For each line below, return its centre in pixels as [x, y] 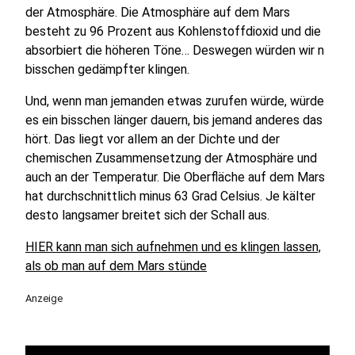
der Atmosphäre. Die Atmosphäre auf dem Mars [158, 12]
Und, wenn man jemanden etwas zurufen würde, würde [175, 101]
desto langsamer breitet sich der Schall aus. [149, 215]
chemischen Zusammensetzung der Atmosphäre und [171, 158]
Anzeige [44, 298]
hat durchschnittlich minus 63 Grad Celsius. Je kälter [170, 196]
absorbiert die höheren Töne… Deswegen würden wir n [175, 50]
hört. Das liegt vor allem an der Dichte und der [153, 139]
